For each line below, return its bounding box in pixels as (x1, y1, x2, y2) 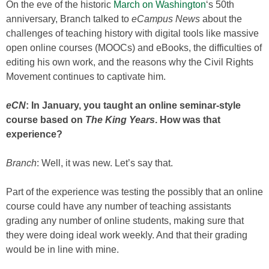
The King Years (85, 115, 155, 125)
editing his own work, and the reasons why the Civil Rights (6, 57, 253, 67)
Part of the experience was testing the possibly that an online (6, 187, 263, 197)
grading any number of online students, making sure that (6, 216, 244, 226)
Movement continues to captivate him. (6, 71, 166, 82)
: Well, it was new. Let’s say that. (37, 158, 173, 168)
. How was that (155, 115, 220, 125)
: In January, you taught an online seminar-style (26, 100, 241, 110)
